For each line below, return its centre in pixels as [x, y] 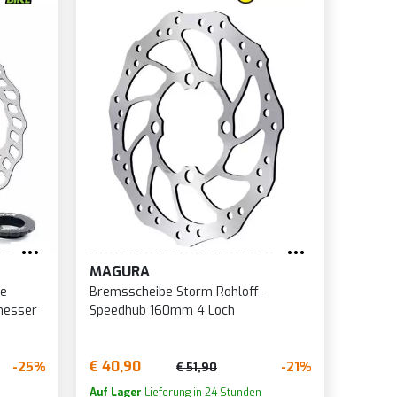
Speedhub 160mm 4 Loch [162, 311]
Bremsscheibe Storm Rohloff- [176, 292]
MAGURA [119, 272]
